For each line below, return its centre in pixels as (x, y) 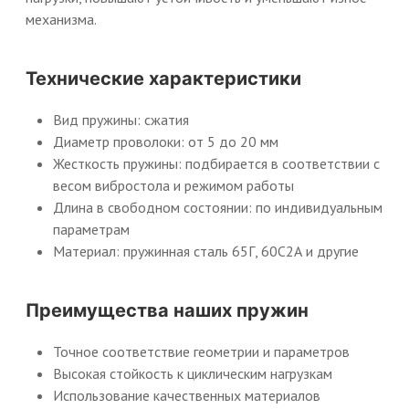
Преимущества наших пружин (167, 310)
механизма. (61, 19)
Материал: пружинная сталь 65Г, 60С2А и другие (206, 251)
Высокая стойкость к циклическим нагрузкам (193, 373)
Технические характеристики (163, 79)
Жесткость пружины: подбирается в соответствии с (216, 163)
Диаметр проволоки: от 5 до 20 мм (166, 142)
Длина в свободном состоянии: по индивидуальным (218, 207)
